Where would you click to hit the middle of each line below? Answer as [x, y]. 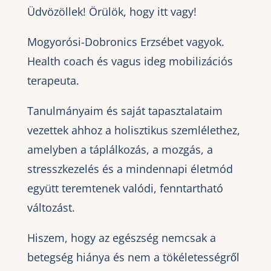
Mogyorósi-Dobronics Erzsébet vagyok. [126, 41]
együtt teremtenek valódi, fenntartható [125, 188]
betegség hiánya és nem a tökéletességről [133, 257]
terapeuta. [53, 80]
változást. [51, 207]
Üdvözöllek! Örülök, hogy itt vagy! [112, 11]
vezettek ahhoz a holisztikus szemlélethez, [133, 130]
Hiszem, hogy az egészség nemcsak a [121, 237]
